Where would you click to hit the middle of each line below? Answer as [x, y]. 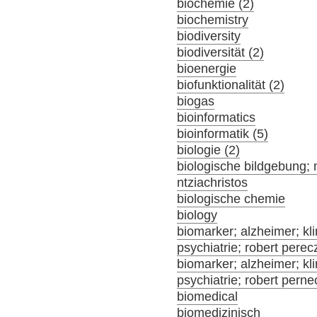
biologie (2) [209, 150]
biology [197, 215]
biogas [196, 101]
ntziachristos [213, 182]
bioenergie [207, 68]
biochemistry [213, 19]
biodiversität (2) [221, 52]
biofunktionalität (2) [231, 85]
